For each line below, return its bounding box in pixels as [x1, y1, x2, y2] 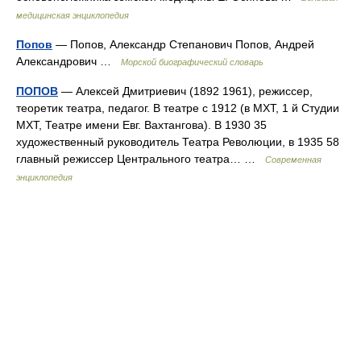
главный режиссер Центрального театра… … [16, 152, 265, 165]
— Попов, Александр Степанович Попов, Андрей [52, 38, 314, 51]
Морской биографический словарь [121, 57, 263, 67]
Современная [265, 155, 322, 164]
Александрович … [16, 55, 121, 68]
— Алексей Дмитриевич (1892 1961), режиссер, [58, 85, 313, 98]
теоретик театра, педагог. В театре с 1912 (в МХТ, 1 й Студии [16, 102, 339, 114]
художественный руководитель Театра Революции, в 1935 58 [16, 135, 339, 148]
